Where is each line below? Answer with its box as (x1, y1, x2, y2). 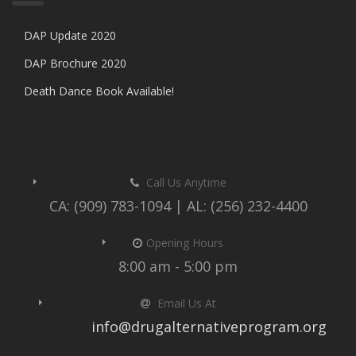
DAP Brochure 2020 (24, 56, 126, 71)
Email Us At (153, 296, 216, 311)
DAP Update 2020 (24, 28, 116, 43)
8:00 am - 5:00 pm (118, 257, 238, 276)
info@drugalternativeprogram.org (91, 317, 327, 336)
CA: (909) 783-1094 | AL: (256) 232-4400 (48, 196, 308, 215)
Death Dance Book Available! (24, 83, 174, 99)
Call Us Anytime (142, 175, 226, 190)
